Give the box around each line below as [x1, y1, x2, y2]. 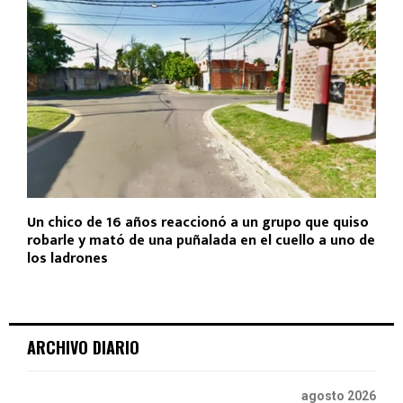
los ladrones [27, 246, 108, 271]
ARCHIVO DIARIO [27, 335, 139, 359]
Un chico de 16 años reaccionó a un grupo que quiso [27, 210, 369, 235]
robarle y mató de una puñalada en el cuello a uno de [27, 228, 375, 253]
